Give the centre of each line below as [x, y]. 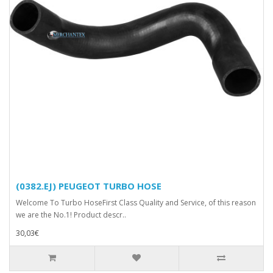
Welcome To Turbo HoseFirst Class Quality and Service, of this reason [136, 202]
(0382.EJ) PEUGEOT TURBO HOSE [89, 186]
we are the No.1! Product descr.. [71, 214]
